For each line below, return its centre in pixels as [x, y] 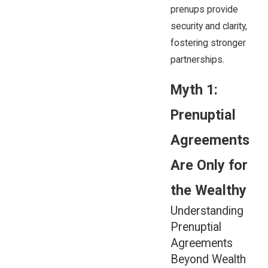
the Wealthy [208, 191]
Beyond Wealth [208, 260]
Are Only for [209, 165]
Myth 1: [194, 90]
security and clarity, [208, 26]
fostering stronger [208, 43]
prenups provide [204, 9]
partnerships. [197, 60]
